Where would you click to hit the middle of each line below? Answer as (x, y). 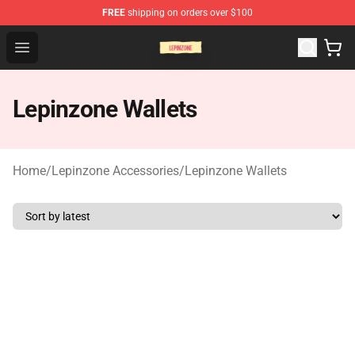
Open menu (53, 46)
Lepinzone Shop (82, 37)
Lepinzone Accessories (115, 171)
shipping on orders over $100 (189, 13)
